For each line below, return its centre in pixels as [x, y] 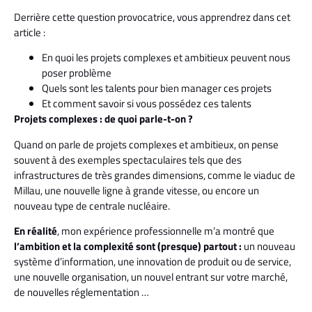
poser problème [77, 73]
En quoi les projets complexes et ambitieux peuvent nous [166, 58]
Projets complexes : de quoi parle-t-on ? [103, 119]
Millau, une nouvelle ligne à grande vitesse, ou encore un [136, 190]
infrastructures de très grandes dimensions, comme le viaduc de [155, 175]
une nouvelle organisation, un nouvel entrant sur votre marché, [151, 276]
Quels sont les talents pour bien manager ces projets [157, 88]
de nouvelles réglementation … [81, 292]
